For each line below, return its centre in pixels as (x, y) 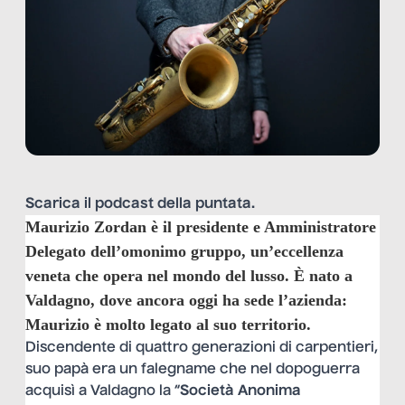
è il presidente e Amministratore (261, 226)
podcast (124, 204)
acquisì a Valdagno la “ (103, 391)
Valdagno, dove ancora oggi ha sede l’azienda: (186, 300)
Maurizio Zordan (86, 226)
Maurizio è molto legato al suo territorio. (168, 324)
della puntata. (204, 204)
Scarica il (60, 204)
